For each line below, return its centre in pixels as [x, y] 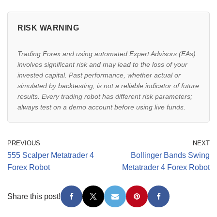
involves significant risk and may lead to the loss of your [102, 64]
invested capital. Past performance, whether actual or [99, 75]
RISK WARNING [48, 28]
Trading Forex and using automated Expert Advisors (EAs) [107, 54]
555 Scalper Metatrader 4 [51, 155]
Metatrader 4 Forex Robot [166, 167]
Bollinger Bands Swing [170, 155]
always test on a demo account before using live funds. [101, 107]
